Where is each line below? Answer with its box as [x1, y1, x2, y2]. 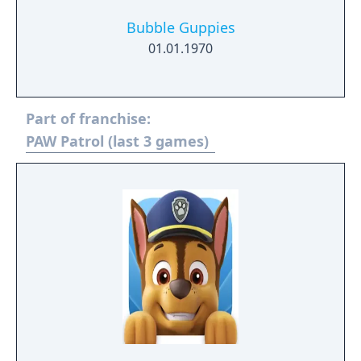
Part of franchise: [26, 109, 151, 128]
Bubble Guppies [126, 18, 235, 37]
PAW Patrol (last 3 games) [26, 131, 209, 151]
